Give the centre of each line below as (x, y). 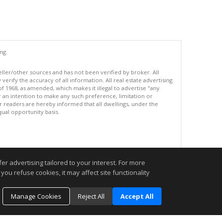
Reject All (91, 196)
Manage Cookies (36, 196)
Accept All (137, 196)
